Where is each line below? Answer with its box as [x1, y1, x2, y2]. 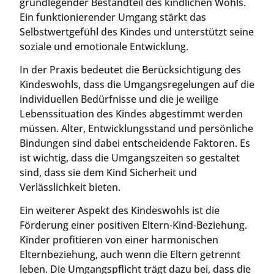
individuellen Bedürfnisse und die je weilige [20, 92, 218, 106]
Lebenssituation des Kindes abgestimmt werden [20, 107, 243, 121]
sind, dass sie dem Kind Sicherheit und [20, 166, 197, 180]
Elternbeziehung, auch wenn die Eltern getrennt [20, 248, 240, 262]
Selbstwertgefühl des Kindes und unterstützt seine [20, 24, 254, 39]
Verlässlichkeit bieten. [20, 180, 120, 194]
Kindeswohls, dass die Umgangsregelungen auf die [20, 78, 254, 92]
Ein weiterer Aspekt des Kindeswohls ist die [20, 204, 220, 218]
